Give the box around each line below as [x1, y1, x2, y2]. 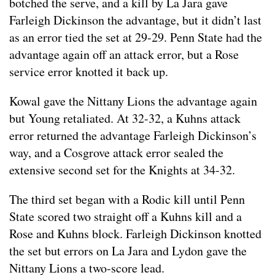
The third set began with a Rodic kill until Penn [9, 191, 245, 208]
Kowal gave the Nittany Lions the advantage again [9, 93, 257, 110]
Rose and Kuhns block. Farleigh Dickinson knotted [9, 225, 261, 242]
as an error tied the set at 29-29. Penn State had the [9, 29, 262, 46]
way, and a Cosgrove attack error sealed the [9, 144, 223, 161]
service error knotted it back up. [9, 63, 168, 80]
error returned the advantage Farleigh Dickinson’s [9, 127, 257, 144]
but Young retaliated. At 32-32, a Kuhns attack [9, 110, 241, 127]
